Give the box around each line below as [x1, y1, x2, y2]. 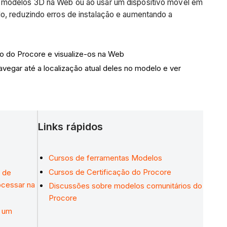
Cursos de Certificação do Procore [49, 167, 171, 177]
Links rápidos [38, 120, 103, 133]
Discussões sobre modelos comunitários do [49, 181, 202, 191]
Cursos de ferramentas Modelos [49, 153, 162, 163]
